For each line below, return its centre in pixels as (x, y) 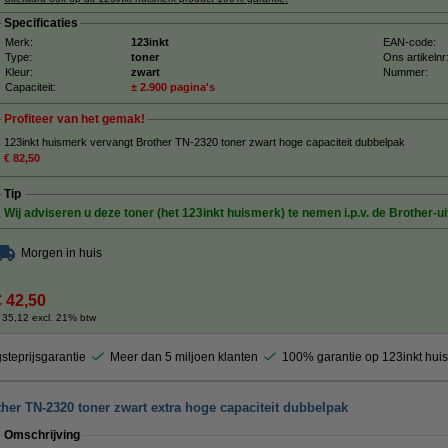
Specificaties (41, 23)
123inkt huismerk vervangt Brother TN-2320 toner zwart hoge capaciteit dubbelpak (204, 142)
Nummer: (405, 72)
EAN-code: (409, 42)
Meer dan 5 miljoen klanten (184, 357)
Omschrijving (42, 435)
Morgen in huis (61, 253)
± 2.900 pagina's (173, 87)
